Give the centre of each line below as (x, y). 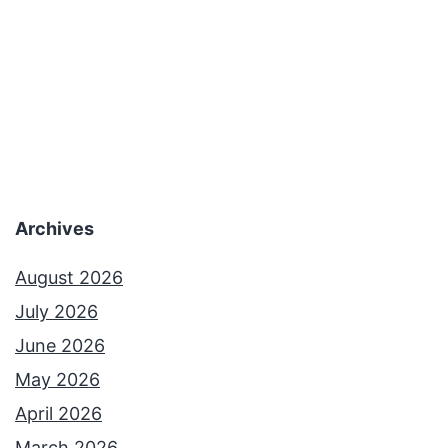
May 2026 (57, 380)
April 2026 (58, 414)
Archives (54, 229)
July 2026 (56, 312)
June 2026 (60, 346)
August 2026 (69, 278)
